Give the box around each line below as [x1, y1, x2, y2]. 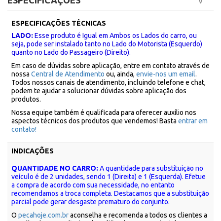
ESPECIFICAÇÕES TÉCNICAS [11, 19, 106, 27]
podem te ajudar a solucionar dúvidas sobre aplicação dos [11, 87, 186, 95]
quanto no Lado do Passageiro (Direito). [11, 48, 131, 56]
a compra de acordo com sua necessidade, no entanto [11, 181, 175, 189]
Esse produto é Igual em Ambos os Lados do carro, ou [35, 32, 197, 39]
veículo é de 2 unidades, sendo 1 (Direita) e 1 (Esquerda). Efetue [11, 173, 206, 181]
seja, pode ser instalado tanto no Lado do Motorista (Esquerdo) [11, 40, 202, 48]
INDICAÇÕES [11, 147, 54, 155]
